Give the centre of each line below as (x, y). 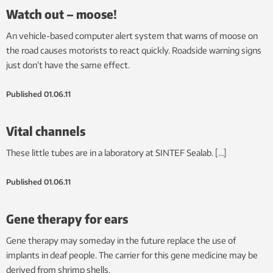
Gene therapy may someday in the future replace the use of (121, 241)
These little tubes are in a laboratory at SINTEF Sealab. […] (116, 153)
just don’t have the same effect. (68, 65)
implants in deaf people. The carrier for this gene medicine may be (132, 255)
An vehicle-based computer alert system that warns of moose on (132, 36)
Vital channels (46, 131)
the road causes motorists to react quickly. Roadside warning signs (134, 51)
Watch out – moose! (62, 14)
